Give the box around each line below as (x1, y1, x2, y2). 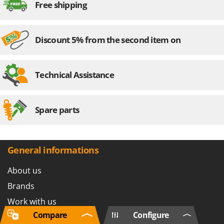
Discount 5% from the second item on (35, 33, 181, 45)
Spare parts (35, 103, 79, 115)
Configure (132, 209, 169, 220)
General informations (7, 143, 98, 156)
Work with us (7, 195, 56, 207)
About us (7, 164, 41, 176)
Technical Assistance (35, 68, 114, 80)
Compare (33, 209, 67, 220)
